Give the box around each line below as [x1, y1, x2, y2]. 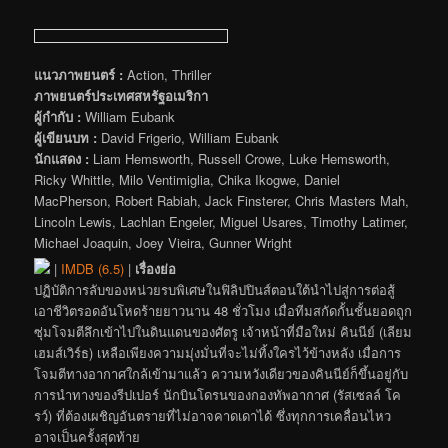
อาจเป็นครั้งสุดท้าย [34, 426, 141, 446]
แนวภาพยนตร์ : [34, 64, 124, 84]
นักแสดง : [34, 148, 90, 168]
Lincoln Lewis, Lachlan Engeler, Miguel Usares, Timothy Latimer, [34, 211, 409, 231]
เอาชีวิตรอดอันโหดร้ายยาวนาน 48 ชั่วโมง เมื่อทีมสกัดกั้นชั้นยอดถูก [34, 300, 413, 320]
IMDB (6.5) [61, 258, 125, 278]
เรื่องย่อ [135, 258, 177, 278]
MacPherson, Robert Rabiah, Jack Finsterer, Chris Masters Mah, [34, 190, 410, 210]
